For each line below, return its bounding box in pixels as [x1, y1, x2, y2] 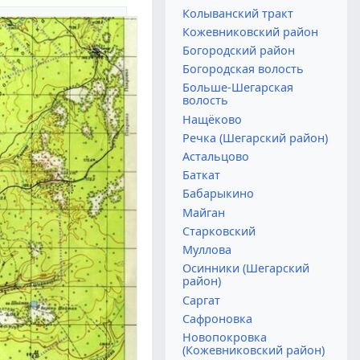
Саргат [182, 292, 221, 308]
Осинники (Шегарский [182, 260, 310, 276]
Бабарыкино [182, 186, 255, 202]
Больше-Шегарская [182, 80, 294, 96]
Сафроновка [182, 310, 253, 326]
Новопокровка [182, 329, 268, 346]
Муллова [182, 242, 232, 258]
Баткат [182, 167, 221, 183]
